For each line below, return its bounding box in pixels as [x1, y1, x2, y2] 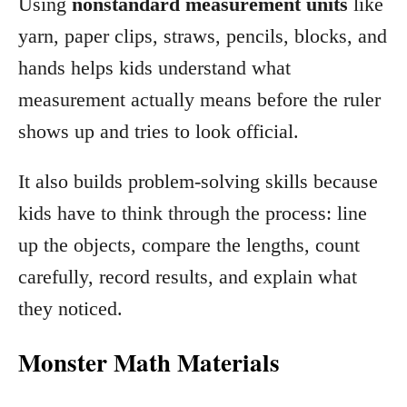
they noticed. [18, 296, 123, 320]
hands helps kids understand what [18, 55, 291, 79]
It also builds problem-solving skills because [18, 169, 378, 193]
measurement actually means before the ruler [18, 87, 381, 111]
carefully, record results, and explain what [18, 264, 357, 288]
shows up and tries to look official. [18, 119, 299, 143]
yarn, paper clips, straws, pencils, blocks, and [18, 24, 387, 47]
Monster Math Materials [18, 343, 280, 380]
